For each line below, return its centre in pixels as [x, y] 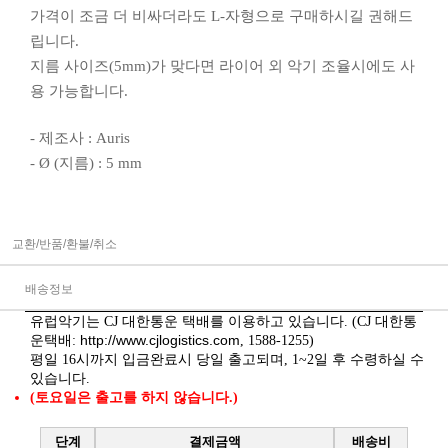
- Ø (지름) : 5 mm [86, 162]
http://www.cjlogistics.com [160, 339]
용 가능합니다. [79, 90]
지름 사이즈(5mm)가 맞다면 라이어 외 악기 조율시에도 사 [222, 65]
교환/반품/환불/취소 [64, 243]
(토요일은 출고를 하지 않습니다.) [134, 397]
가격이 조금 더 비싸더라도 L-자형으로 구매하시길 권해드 [221, 15]
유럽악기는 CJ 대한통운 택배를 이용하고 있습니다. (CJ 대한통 [223, 321]
